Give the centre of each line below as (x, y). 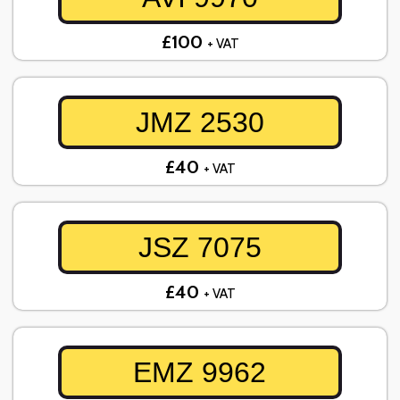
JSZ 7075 (200, 248)
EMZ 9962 (200, 373)
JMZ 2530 (200, 123)
